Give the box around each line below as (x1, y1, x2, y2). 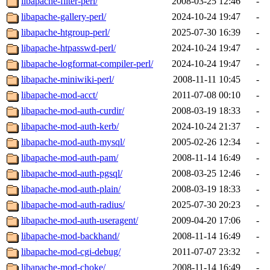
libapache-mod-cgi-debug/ (21, 246, 121, 257)
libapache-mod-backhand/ (21, 231, 119, 242)
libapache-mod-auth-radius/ (21, 199, 125, 210)
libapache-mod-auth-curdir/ (21, 105, 124, 116)
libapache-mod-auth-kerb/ (21, 121, 119, 132)
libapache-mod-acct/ (21, 90, 98, 101)
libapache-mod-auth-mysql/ (21, 137, 125, 148)
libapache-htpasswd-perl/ (21, 43, 116, 54)
